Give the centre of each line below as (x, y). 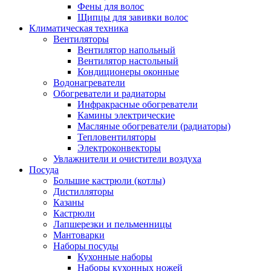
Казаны (69, 203)
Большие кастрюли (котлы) (109, 181)
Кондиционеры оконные (128, 72)
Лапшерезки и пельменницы (113, 224)
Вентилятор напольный (126, 50)
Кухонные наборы (115, 257)
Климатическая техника (79, 28)
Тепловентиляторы (117, 137)
